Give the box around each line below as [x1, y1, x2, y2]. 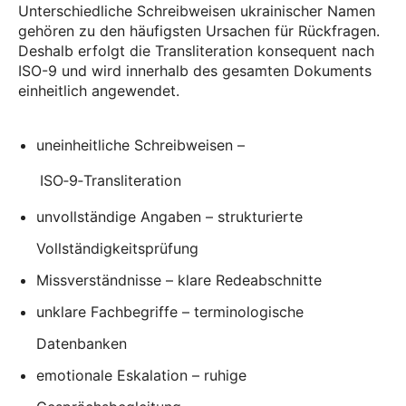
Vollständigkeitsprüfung [36, 238, 198, 257]
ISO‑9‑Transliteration [40, 171, 181, 190]
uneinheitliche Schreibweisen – [36, 135, 245, 154]
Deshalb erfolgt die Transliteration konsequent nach [18, 41, 374, 60]
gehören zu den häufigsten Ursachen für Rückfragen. [18, 21, 380, 40]
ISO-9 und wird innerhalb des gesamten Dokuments [18, 61, 372, 80]
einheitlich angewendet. [18, 81, 179, 100]
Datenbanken [36, 333, 127, 353]
